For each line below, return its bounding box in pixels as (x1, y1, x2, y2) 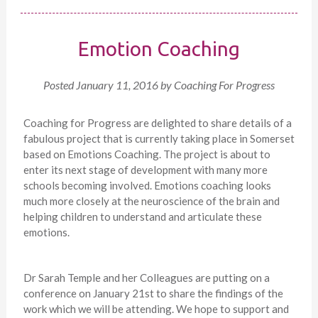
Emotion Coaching (77, 37, 240, 60)
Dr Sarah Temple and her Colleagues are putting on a (23, 270, 270, 284)
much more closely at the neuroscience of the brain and (23, 194, 280, 207)
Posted (43, 77, 76, 92)
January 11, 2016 (75, 77, 158, 92)
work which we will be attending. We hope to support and (23, 302, 289, 315)
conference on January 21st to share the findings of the (23, 286, 283, 300)
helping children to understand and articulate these (23, 209, 262, 223)
